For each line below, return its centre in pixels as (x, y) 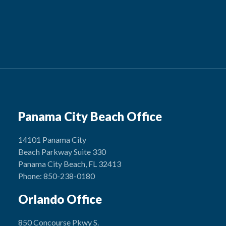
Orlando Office (60, 199)
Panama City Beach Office (90, 116)
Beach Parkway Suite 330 (62, 152)
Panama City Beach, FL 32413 (70, 164)
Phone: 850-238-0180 (57, 176)
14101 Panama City (52, 139)
